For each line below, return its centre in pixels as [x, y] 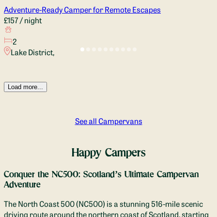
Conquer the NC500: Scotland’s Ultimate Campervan [101, 174]
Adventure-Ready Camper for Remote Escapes [82, 9]
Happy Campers [108, 153]
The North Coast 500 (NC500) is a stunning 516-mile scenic [103, 204]
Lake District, [32, 52]
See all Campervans [108, 120]
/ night [30, 20]
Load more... [25, 87]
